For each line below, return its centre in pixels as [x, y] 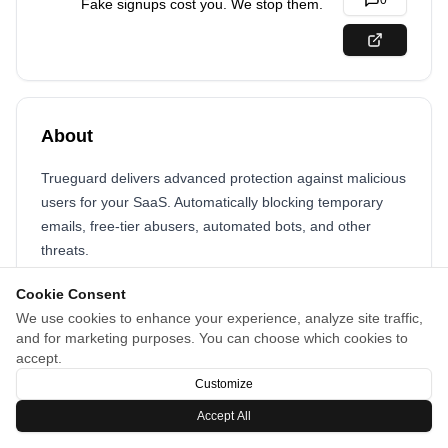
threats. [65, 250]
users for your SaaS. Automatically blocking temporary [212, 202]
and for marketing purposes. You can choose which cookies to [212, 338]
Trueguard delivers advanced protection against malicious [223, 178]
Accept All [224, 416]
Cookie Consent [71, 294]
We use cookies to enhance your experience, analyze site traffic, [219, 318]
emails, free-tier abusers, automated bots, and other [206, 226]
